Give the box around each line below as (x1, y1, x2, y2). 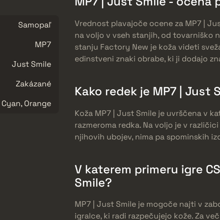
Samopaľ (18, 19, 51, 30)
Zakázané (16, 78, 51, 89)
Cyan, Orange (1, 98, 51, 109)
